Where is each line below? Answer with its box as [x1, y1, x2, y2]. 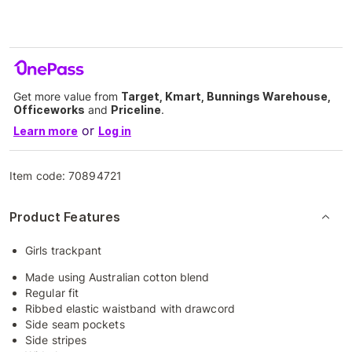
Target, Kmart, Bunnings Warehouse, [121, 90, 331, 103]
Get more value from [13, 90, 121, 103]
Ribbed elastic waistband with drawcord [25, 302, 235, 315]
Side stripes [25, 333, 87, 346]
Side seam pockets [25, 317, 125, 331]
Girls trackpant [25, 244, 102, 257]
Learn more [13, 124, 78, 137]
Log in [98, 124, 131, 137]
